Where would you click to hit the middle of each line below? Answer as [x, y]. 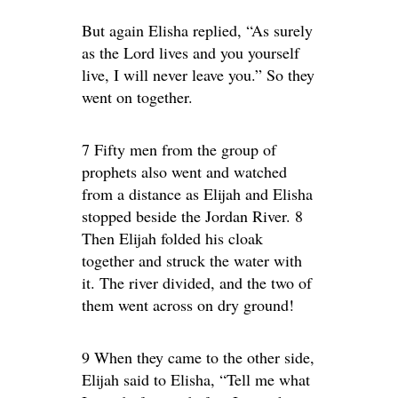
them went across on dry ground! [188, 305]
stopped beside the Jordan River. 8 [192, 216]
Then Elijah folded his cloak [172, 238]
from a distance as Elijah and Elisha [197, 194]
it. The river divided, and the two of [197, 283]
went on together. [137, 97]
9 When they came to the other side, [198, 357]
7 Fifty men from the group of [179, 149]
